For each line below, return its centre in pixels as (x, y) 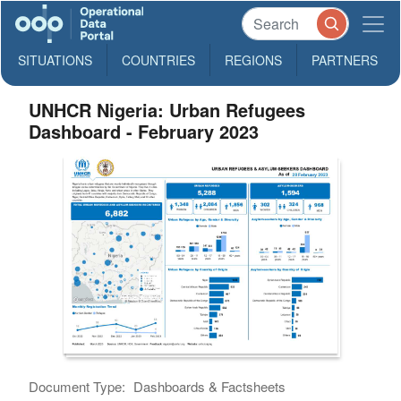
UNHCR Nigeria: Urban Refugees (167, 110)
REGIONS (253, 60)
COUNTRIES (158, 60)
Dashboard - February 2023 (144, 131)
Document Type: (77, 387)
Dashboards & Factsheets (210, 387)
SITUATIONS (55, 60)
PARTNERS (345, 60)
